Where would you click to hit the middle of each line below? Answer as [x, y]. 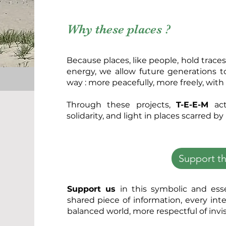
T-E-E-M [192, 104]
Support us [93, 189]
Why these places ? [119, 29]
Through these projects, [121, 104]
